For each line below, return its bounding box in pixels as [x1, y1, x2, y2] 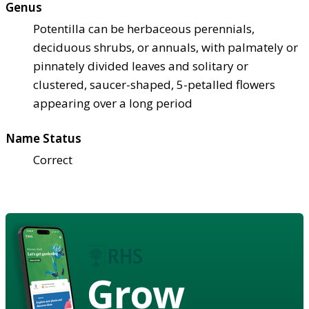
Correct [33, 151, 72, 168]
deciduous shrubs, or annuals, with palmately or [33, 39, 298, 55]
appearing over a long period [33, 94, 192, 111]
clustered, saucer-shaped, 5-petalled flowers [33, 76, 275, 92]
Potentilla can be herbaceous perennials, [33, 20, 255, 37]
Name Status [6, 130, 81, 146]
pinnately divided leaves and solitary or [33, 57, 248, 74]
